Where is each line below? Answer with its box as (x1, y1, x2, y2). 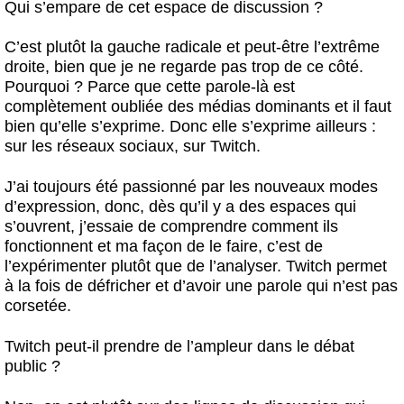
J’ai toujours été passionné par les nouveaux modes (5, 178, 378, 197)
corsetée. (5, 297, 71, 316)
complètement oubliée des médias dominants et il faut (5, 97, 391, 116)
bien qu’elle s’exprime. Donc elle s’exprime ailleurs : (5, 117, 376, 136)
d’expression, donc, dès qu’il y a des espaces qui (5, 197, 356, 216)
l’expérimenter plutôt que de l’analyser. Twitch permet (5, 257, 387, 276)
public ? (5, 356, 60, 375)
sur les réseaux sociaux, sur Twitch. (5, 137, 261, 156)
